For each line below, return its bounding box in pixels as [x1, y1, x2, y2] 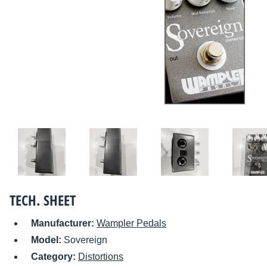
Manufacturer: [31, 218, 97, 229]
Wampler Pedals [97, 218, 166, 229]
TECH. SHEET [10, 190, 76, 210]
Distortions [78, 252, 123, 262]
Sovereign [64, 235, 107, 246]
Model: [31, 235, 64, 246]
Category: [31, 252, 78, 262]
